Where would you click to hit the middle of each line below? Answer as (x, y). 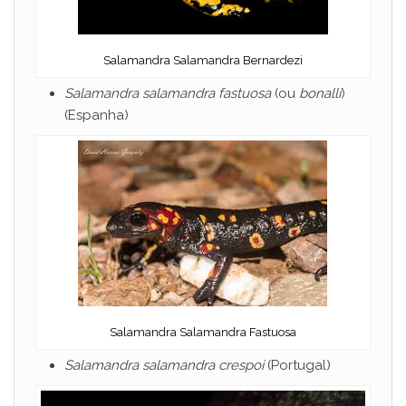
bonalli (320, 94)
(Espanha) (97, 116)
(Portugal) (297, 366)
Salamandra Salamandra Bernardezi (203, 61)
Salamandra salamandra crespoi (164, 366)
